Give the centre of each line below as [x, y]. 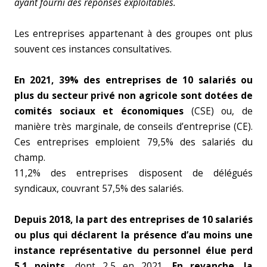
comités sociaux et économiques [99, 111]
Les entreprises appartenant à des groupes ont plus [133, 34]
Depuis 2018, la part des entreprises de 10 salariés [133, 220]
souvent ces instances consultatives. [93, 49]
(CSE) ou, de [218, 111]
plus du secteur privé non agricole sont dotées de [133, 96]
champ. [30, 158]
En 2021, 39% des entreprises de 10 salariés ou [133, 80]
